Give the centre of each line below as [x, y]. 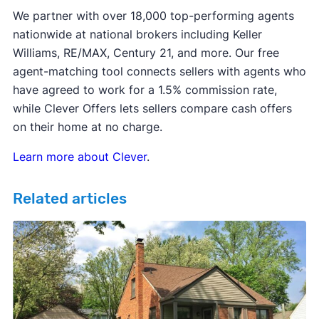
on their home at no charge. [87, 126]
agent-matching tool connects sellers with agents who [159, 71]
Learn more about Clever [79, 156]
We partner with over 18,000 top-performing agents [153, 15]
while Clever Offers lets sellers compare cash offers [152, 108]
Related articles [69, 198]
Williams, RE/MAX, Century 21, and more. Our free [146, 52]
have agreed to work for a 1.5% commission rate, [145, 89]
